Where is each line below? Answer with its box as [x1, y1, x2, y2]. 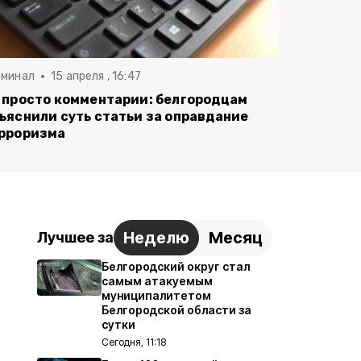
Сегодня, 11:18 [102, 335, 166, 348]
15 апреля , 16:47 [51, 68, 141, 83]
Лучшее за [37, 229, 114, 247]
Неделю [123, 227, 189, 247]
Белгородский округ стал [102, 259, 250, 273]
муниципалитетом [102, 288, 211, 302]
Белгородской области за [102, 302, 251, 317]
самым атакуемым [102, 273, 213, 288]
